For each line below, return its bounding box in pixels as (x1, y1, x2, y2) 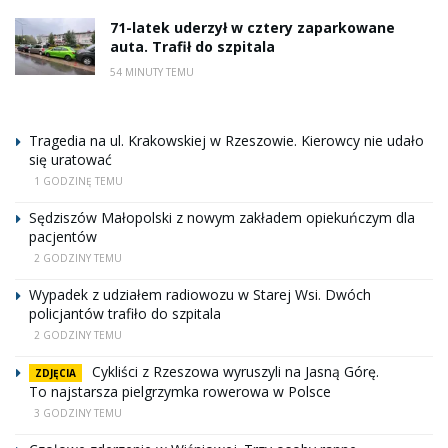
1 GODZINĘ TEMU (34, 173, 123, 188)
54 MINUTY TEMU (110, 64, 194, 79)
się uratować (29, 149, 112, 169)
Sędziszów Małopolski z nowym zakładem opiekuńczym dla (29, 207, 415, 227)
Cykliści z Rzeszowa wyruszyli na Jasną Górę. (92, 361, 379, 381)
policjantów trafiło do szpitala (29, 303, 221, 323)
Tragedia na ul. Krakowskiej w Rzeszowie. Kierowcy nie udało (29, 130, 424, 150)
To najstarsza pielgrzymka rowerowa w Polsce (29, 381, 331, 401)
